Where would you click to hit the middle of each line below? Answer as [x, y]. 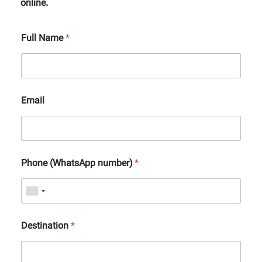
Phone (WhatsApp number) [78, 164]
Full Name [43, 39]
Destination [46, 227]
